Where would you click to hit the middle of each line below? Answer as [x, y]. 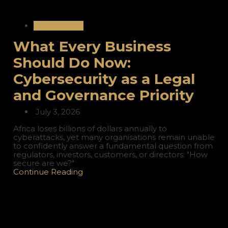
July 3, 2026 [56, 112]
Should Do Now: [72, 63]
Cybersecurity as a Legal [104, 79]
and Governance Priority [105, 95]
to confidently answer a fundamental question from [113, 146]
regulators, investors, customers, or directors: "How [110, 155]
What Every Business [92, 47]
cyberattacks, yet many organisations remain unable [114, 137]
